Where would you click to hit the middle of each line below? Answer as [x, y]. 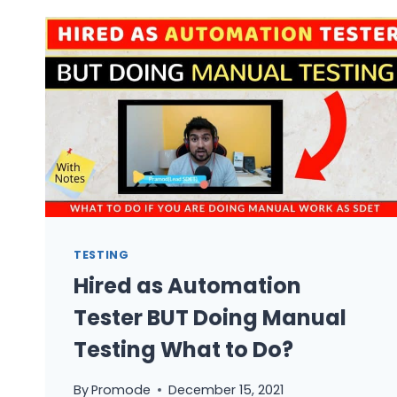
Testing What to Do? [183, 350]
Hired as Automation [187, 286]
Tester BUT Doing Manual [210, 318]
